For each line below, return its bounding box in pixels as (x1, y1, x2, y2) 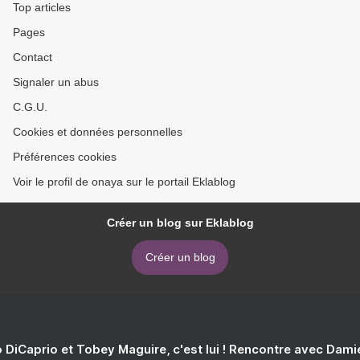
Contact (13, 51, 52, 63)
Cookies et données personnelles (13, 125, 182, 138)
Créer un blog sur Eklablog (106, 216, 254, 229)
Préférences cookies (13, 150, 117, 163)
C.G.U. (13, 100, 47, 113)
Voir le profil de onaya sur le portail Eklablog (13, 175, 235, 188)
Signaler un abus (13, 76, 99, 88)
